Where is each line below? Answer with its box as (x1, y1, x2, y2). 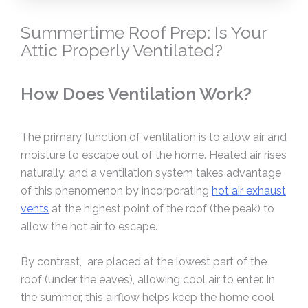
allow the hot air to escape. (21, 219, 157, 233)
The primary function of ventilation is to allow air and (21, 130, 287, 144)
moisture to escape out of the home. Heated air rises (21, 148, 287, 162)
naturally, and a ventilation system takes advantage (21, 166, 281, 179)
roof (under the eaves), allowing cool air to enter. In (21, 273, 275, 287)
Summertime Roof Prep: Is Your (21, 21, 267, 43)
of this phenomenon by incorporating (21, 184, 212, 197)
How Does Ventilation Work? (21, 83, 252, 104)
